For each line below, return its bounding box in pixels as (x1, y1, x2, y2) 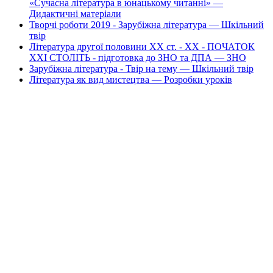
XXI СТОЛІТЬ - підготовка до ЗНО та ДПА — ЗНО (29, 52, 246, 63)
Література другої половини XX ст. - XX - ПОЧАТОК (29, 41, 255, 52)
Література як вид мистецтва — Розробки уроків (29, 74, 232, 85)
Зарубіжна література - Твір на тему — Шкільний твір (29, 63, 253, 74)
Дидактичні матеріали (29, 8, 121, 19)
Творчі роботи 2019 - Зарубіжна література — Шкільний (29, 19, 264, 30)
